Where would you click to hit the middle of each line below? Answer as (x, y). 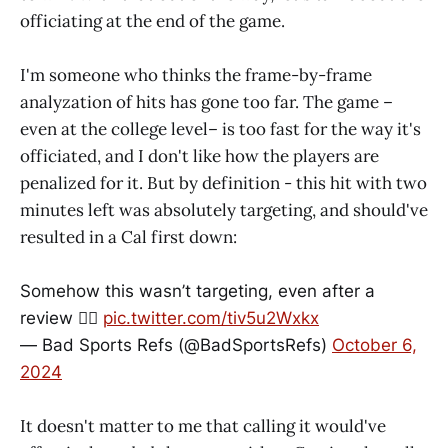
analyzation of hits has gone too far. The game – (206, 101)
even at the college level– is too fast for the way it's (220, 128)
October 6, (374, 345)
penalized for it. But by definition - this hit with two (223, 182)
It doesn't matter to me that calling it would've (203, 426)
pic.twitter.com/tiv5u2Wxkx (211, 318)
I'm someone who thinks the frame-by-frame (196, 74)
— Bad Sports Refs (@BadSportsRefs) (176, 345)
